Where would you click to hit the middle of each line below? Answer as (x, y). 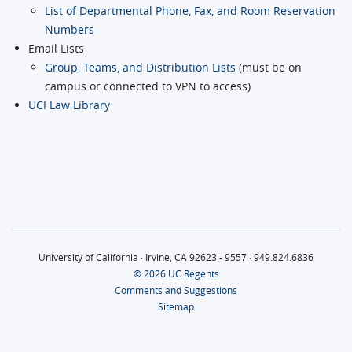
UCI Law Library (69, 105)
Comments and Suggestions (176, 290)
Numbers (70, 30)
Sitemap (176, 307)
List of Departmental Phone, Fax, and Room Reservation (190, 11)
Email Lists (56, 49)
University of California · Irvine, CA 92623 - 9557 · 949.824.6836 (176, 257)
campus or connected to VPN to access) (148, 86)
